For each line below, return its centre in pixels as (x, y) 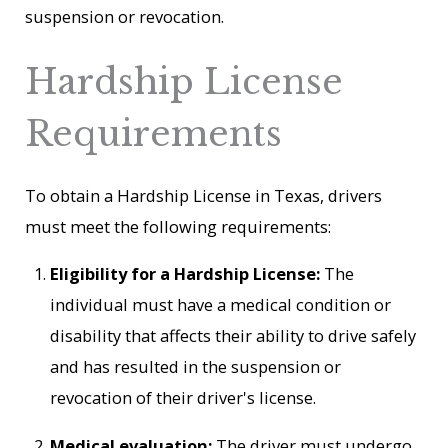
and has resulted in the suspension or (196, 367)
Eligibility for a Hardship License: (185, 274)
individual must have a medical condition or (221, 305)
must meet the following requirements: (178, 227)
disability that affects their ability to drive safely (233, 336)
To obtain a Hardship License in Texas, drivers (204, 196)
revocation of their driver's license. (183, 398)
